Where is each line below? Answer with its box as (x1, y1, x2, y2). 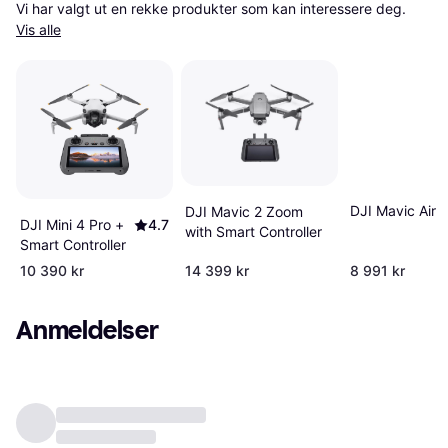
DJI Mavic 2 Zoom (184, 202, 303, 220)
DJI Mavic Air (349, 201, 436, 219)
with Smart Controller (184, 222, 322, 240)
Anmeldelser (16, 314, 159, 346)
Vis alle (16, 21, 61, 38)
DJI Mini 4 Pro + (20, 215, 124, 233)
